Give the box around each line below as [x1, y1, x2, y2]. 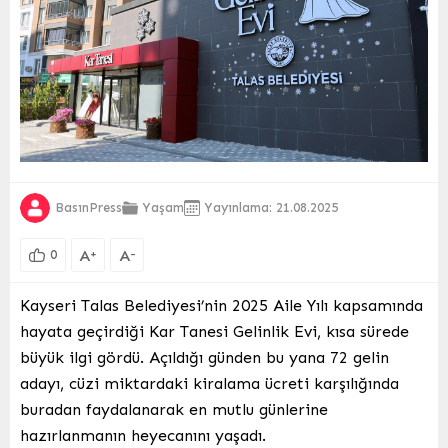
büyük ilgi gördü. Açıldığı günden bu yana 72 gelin [20, 347, 389, 367]
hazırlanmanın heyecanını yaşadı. [20, 425, 266, 445]
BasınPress [55, 200, 122, 215]
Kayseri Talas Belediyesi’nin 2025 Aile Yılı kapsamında [20, 295, 423, 315]
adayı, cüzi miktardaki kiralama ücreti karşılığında [20, 373, 399, 393]
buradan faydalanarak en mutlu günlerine [20, 399, 328, 419]
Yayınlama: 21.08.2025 [204, 200, 338, 215]
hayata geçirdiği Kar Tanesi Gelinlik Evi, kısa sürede [20, 321, 409, 341]
